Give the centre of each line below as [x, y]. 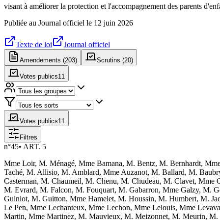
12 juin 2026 [113, 23]
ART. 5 [35, 146]
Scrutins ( [110, 60]
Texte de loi [34, 44]
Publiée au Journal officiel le [49, 23]
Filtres [28, 137]
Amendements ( [42, 60]
